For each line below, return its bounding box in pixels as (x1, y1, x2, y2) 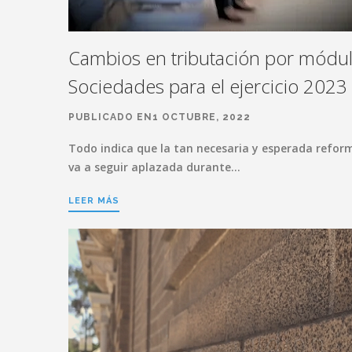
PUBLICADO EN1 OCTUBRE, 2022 (68, 111, 251, 123)
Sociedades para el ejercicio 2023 (68, 72, 347, 99)
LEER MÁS (68, 195, 119, 206)
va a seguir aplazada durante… (68, 159, 240, 174)
